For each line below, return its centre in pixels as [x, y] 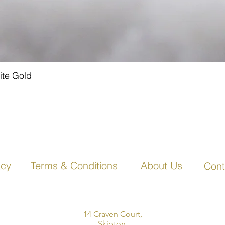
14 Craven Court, [113, 214]
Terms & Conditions [74, 165]
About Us [161, 165]
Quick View [112, 75]
